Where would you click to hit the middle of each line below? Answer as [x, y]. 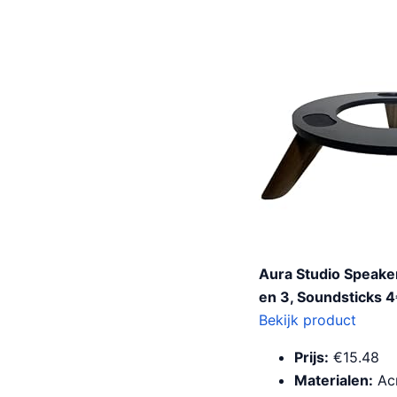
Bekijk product [307, 320]
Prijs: [311, 357]
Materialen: [334, 380]
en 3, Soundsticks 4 [327, 297]
